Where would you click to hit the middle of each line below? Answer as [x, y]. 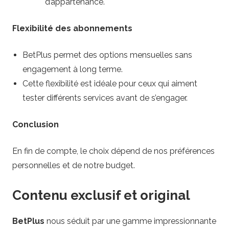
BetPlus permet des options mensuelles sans [107, 55]
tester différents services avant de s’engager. [105, 98]
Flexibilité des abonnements [72, 28]
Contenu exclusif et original [101, 195]
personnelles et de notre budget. [74, 165]
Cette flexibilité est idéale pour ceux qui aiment [110, 83]
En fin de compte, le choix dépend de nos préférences [113, 151]
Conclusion [36, 124]
